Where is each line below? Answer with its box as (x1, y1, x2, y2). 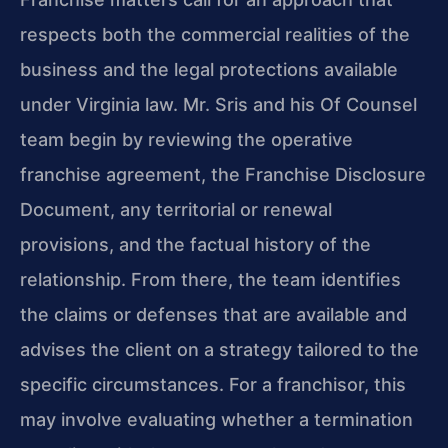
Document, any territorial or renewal (20, 199, 332, 221)
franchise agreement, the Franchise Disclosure (20, 164, 426, 186)
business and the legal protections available (20, 59, 398, 81)
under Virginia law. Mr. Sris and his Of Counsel (20, 94, 417, 116)
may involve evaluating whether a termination (20, 409, 413, 431)
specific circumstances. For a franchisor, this (20, 374, 406, 396)
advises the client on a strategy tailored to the (20, 339, 419, 361)
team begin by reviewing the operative (20, 129, 353, 151)
